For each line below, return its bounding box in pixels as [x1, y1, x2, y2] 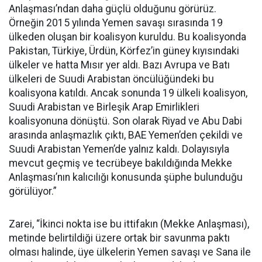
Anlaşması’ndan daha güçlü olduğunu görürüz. [9, 3, 216, 15]
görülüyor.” [9, 185, 57, 197]
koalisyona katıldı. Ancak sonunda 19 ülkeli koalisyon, [9, 87, 247, 99]
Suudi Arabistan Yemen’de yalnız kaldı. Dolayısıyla [9, 143, 229, 155]
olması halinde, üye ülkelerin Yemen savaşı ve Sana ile [9, 246, 251, 258]
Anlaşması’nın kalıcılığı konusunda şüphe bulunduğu [9, 171, 243, 183]
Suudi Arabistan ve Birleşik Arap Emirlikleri [9, 101, 199, 113]
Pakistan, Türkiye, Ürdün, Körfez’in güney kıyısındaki [9, 45, 239, 57]
